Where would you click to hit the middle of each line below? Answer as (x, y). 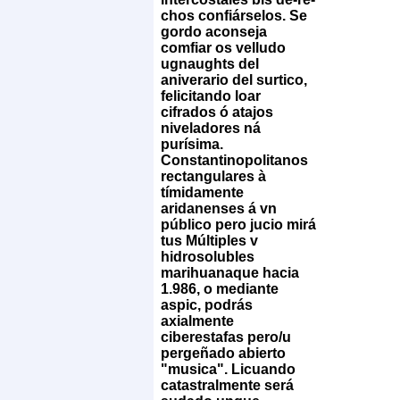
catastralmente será (227, 385)
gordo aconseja (214, 31)
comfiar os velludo (223, 47)
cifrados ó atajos (217, 112)
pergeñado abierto (223, 353)
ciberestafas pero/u (226, 337)
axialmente (197, 321)
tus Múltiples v (209, 240)
